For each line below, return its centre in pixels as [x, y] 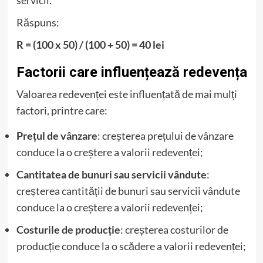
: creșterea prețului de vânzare [165, 135]
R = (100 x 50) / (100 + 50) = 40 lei [90, 44]
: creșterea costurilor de [174, 229]
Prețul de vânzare [57, 135]
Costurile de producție [68, 229]
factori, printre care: [62, 110]
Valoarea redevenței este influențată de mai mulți [127, 94]
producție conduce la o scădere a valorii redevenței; [131, 246]
